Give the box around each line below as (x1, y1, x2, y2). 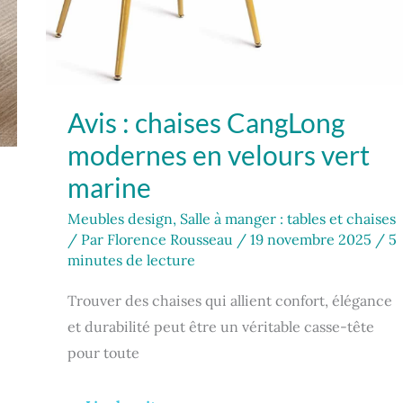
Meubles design (67, 209, 173, 228)
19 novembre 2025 (250, 229, 375, 248)
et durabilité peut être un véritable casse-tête (67, 317, 374, 336)
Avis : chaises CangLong (67, 105, 345, 139)
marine (67, 170, 151, 203)
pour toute (67, 343, 139, 362)
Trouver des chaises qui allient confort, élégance (67, 291, 392, 309)
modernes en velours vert (67, 138, 370, 171)
